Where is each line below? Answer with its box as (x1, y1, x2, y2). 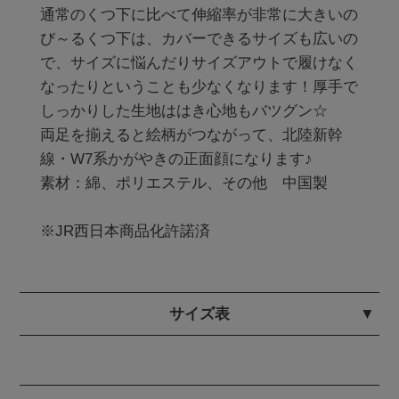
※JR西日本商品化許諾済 (39, 222, 210, 239)
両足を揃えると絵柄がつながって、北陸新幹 (39, 126, 343, 142)
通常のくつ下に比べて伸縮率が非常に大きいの (39, 5, 358, 22)
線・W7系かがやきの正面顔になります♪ (39, 150, 317, 167)
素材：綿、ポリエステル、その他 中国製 (39, 174, 328, 191)
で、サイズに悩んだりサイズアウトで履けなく (39, 53, 358, 70)
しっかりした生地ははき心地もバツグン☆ (39, 102, 328, 118)
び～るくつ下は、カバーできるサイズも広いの (39, 29, 358, 46)
